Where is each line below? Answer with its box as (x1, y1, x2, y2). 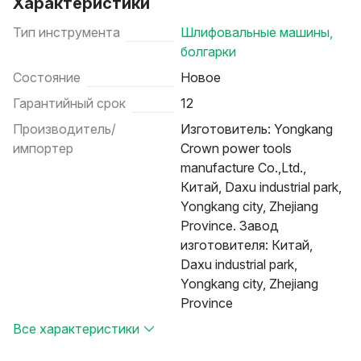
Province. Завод (180, 218, 279, 234)
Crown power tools (180, 140, 292, 156)
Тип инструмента (13, 24, 120, 40)
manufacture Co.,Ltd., (180, 160, 306, 176)
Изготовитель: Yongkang (180, 121, 333, 137)
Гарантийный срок (13, 95, 126, 111)
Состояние (13, 69, 81, 85)
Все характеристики (13, 321, 139, 337)
